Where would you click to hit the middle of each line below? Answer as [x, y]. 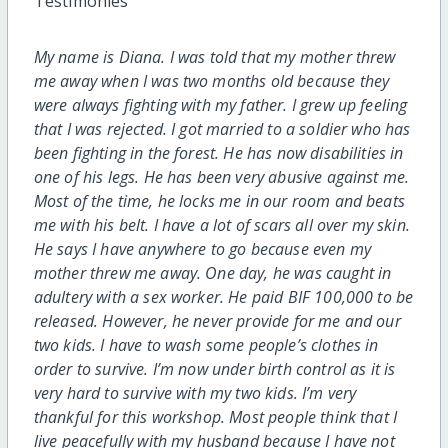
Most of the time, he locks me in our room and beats [219, 200]
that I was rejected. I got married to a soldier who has [222, 128]
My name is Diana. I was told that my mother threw [214, 56]
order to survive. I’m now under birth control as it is [214, 368]
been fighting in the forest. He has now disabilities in [218, 152]
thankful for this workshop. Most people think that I [215, 416]
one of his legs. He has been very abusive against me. [223, 176]
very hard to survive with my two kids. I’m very [195, 392]
